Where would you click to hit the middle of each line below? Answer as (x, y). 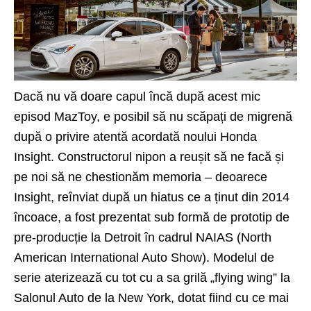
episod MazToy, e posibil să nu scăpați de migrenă (153, 116)
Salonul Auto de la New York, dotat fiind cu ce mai (151, 297)
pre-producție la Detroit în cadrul (105, 237)
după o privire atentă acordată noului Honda (135, 136)
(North (252, 237)
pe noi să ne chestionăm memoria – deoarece (141, 177)
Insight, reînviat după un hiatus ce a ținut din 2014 (152, 197)
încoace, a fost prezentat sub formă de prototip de (152, 217)
